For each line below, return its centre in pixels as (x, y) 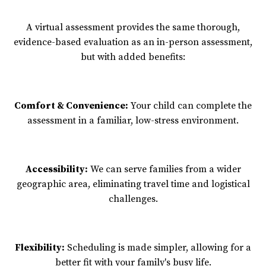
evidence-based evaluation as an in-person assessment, (133, 42)
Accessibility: (56, 169)
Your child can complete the (190, 105)
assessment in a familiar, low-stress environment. (133, 120)
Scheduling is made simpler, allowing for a (158, 247)
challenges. (133, 199)
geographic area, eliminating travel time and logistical (133, 184)
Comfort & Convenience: (71, 105)
